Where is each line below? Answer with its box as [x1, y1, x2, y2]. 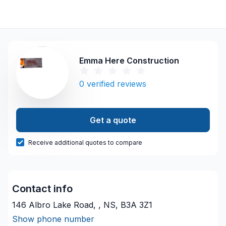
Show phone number [12, 214, 94, 224]
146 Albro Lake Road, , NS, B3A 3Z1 [12, 200, 152, 210]
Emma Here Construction [79, 55, 179, 66]
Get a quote [90, 115, 136, 125]
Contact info [12, 183, 73, 195]
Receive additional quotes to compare [28, 139, 142, 146]
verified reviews [87, 78, 146, 89]
